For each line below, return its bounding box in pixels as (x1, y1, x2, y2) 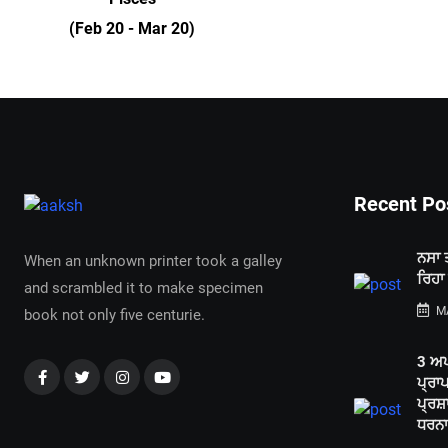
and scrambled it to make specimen (24, 278, 263, 297)
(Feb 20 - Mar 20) (69, 19, 195, 38)
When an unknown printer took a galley (24, 251, 282, 270)
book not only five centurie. (24, 305, 205, 324)
